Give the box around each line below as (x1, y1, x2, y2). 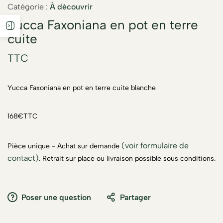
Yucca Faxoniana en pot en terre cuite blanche (7, 83, 156, 92)
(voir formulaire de (121, 140, 189, 150)
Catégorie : (7, 1, 48, 11)
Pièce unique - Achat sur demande (7, 141, 121, 150)
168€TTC (7, 111, 38, 120)
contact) (7, 153, 39, 163)
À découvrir (50, 1, 93, 11)
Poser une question (21, 192, 91, 202)
